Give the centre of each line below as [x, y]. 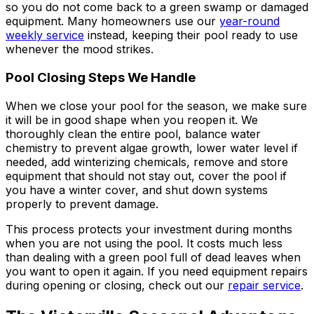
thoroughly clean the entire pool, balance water [133, 134]
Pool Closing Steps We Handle [101, 77]
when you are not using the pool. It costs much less [144, 243]
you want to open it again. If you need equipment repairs [157, 271]
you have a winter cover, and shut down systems [137, 190]
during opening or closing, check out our [115, 285]
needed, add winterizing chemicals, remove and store [147, 162]
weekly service [45, 35]
